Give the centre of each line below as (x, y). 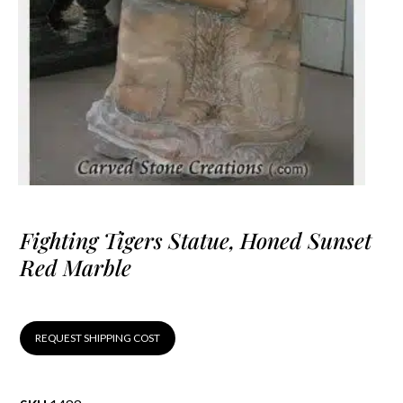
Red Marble (76, 268)
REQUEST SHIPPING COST (98, 337)
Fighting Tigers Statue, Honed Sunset (196, 241)
